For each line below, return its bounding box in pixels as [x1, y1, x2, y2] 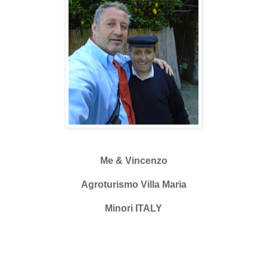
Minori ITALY [105, 203, 162, 213]
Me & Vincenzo [100, 155, 167, 166]
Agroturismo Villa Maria [80, 179, 187, 190]
